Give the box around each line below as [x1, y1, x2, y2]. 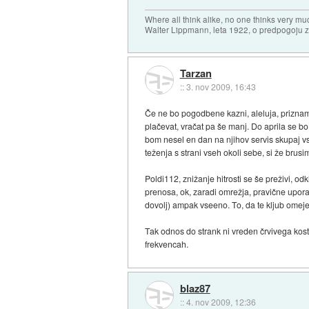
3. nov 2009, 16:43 [186, 80, 256, 92]
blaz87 [179, 281, 210, 297]
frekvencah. [145, 238, 189, 250]
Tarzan [179, 65, 212, 81]
